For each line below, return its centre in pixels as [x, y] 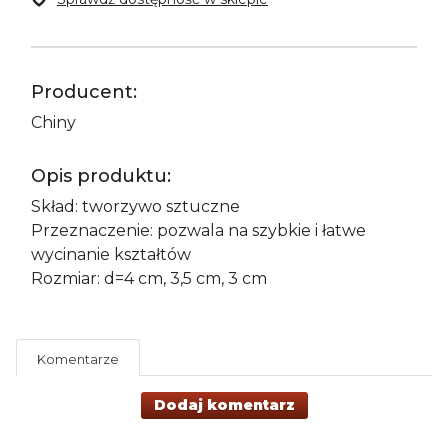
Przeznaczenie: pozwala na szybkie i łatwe [198, 230]
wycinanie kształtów [111, 254]
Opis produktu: [101, 175]
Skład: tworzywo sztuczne [135, 206]
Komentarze [78, 358]
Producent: [84, 91]
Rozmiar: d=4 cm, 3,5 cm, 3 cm [149, 278]
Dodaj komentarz [224, 404]
